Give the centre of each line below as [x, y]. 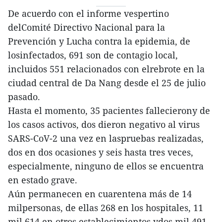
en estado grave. [43, 180]
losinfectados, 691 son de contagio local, [93, 55]
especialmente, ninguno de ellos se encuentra [106, 166]
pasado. [24, 97]
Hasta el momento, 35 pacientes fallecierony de [109, 111]
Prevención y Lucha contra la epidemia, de [99, 41]
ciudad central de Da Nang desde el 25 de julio [107, 83]
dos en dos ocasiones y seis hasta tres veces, [101, 152]
